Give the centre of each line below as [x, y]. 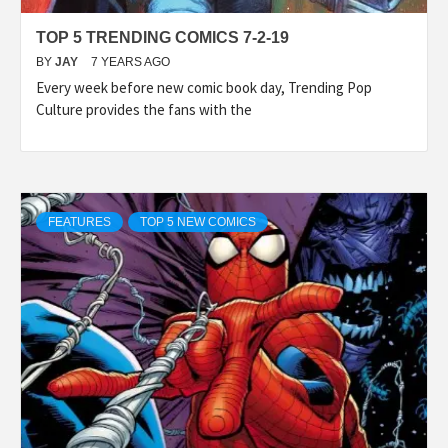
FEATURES [79, 221]
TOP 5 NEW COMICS [198, 221]
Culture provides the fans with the [144, 109]
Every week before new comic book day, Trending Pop [204, 87]
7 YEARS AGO [130, 61]
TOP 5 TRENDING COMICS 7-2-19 [162, 37]
